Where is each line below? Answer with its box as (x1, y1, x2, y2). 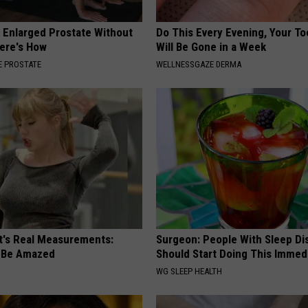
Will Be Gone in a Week (156, 39, 267, 54)
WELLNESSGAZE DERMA (156, 58, 242, 69)
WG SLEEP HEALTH (156, 265, 223, 276)
